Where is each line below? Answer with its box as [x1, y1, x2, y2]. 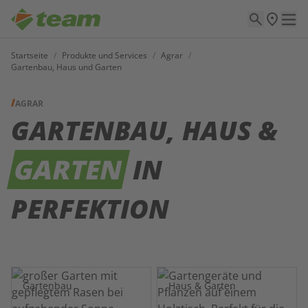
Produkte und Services [62, 49, 147, 61]
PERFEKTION [11, 190, 169, 226]
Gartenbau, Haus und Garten [11, 61, 122, 73]
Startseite [11, 49, 48, 61]
